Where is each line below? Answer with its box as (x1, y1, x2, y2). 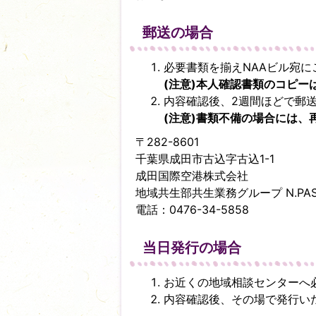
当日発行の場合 (142, 239, 241, 256)
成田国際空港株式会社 (135, 169, 248, 183)
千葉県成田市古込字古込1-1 (135, 152, 274, 166)
